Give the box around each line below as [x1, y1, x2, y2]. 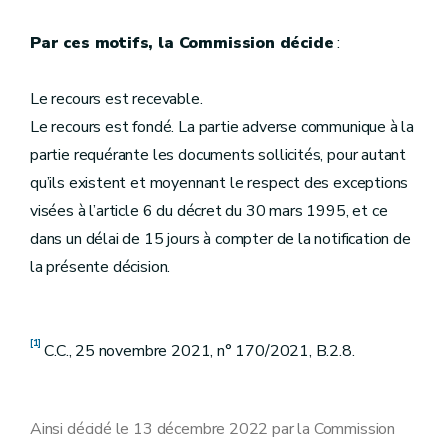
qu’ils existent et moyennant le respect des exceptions [30, 172, 409, 194]
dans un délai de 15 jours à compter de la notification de [30, 228, 411, 250]
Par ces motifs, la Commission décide [30, 32, 334, 54]
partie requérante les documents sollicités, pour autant [30, 144, 407, 166]
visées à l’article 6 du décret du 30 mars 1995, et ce [30, 200, 388, 222]
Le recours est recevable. [30, 88, 203, 110]
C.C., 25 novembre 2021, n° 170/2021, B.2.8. [40, 340, 355, 362]
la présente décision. [30, 256, 171, 278]
